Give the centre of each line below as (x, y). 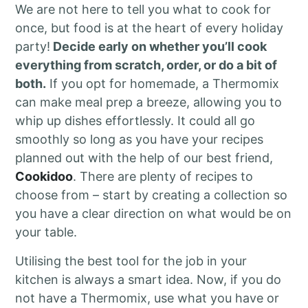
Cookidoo (44, 177)
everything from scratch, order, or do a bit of (146, 65)
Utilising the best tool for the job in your (131, 261)
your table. (46, 232)
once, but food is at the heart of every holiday (150, 28)
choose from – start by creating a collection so (152, 195)
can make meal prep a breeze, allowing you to (149, 102)
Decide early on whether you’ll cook (159, 47)
